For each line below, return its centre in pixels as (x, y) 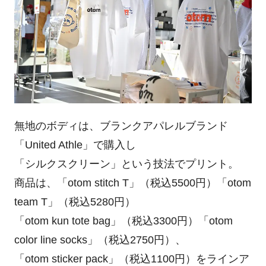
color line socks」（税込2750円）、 (100, 240)
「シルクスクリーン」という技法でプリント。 (126, 164)
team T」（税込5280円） (75, 202)
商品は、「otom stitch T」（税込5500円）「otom (132, 183)
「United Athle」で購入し (75, 145)
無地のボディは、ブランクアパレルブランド (121, 126)
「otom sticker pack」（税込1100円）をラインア (132, 259)
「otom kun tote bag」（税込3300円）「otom (123, 221)
